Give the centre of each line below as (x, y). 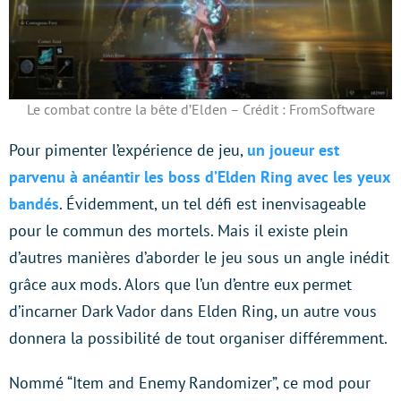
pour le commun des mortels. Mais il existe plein (179, 230)
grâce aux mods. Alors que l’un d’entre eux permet (180, 284)
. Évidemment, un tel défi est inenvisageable (213, 203)
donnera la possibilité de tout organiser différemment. (198, 337)
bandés (34, 203)
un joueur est (293, 149)
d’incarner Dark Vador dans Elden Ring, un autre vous (193, 311)
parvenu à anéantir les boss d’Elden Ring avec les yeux (199, 176)
